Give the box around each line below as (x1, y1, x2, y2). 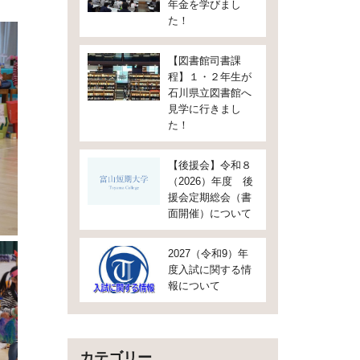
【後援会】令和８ (167, 159, 252, 171)
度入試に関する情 (167, 264, 252, 276)
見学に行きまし (167, 103, 241, 115)
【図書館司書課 (167, 55, 241, 67)
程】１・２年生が (167, 71, 252, 83)
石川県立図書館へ (167, 87, 252, 99)
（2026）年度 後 (167, 175, 253, 187)
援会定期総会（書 (167, 191, 252, 203)
